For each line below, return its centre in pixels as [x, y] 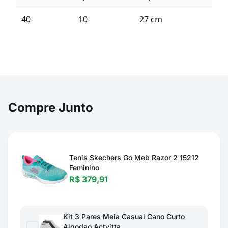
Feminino [84, 168]
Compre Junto [51, 108]
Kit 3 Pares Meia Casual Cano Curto [124, 217]
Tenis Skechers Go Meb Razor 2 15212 [134, 158]
